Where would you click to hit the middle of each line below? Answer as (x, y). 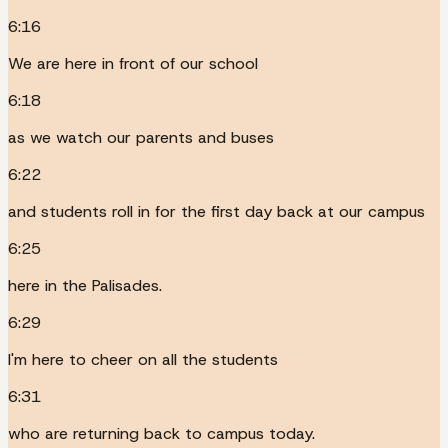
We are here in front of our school (133, 63)
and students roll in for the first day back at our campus (216, 211)
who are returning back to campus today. (161, 433)
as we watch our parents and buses (141, 137)
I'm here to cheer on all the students (143, 359)
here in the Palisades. (85, 285)
